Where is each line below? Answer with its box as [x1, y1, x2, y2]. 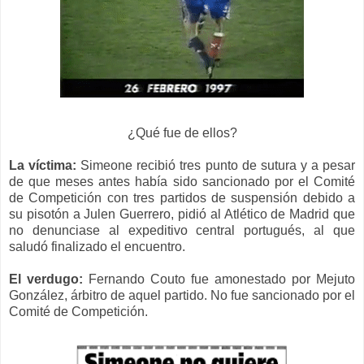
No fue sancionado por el [210, 288, 355, 302]
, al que [301, 223, 356, 237]
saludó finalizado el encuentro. [9, 239, 185, 253]
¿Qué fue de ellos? [127, 125, 237, 140]
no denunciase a [9, 223, 116, 237]
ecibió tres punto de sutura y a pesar [141, 158, 356, 172]
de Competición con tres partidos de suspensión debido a [9, 190, 355, 205]
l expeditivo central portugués [115, 223, 302, 237]
